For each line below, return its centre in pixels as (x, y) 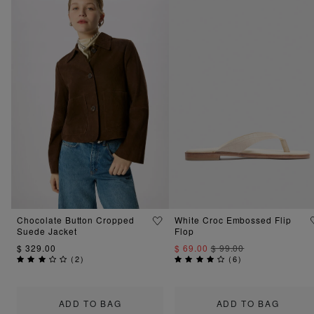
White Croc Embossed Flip (233, 219)
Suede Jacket (47, 231)
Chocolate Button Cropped (76, 219)
